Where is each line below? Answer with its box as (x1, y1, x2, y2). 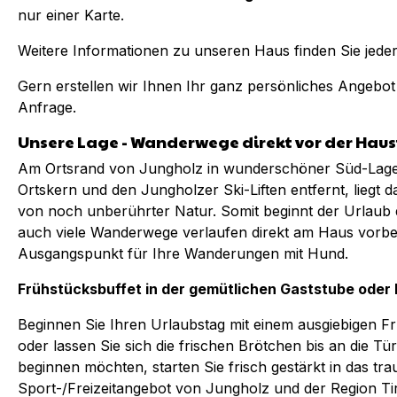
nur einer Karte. (18, 6, 124, 24)
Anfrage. (18, 98, 76, 116)
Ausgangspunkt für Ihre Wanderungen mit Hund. (18, 245, 348, 262)
